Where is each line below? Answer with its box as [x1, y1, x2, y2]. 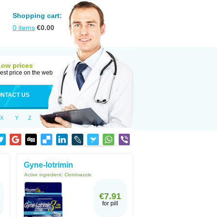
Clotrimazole [64, 172, 92, 177]
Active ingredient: [24, 172, 64, 177]
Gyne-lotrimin [24, 161, 73, 169]
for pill [102, 200, 118, 207]
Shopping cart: [13, 12, 62, 19]
